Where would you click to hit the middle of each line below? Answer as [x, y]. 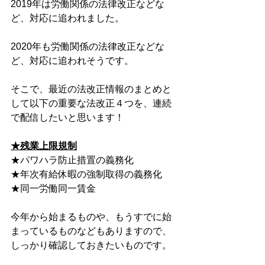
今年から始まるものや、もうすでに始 [91, 217]
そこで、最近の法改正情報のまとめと [91, 89]
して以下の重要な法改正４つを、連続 [91, 103]
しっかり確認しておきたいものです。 [91, 245]
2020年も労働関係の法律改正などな [88, 46]
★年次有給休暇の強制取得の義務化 [86, 174]
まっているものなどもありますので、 [91, 231]
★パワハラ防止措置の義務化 [72, 160]
